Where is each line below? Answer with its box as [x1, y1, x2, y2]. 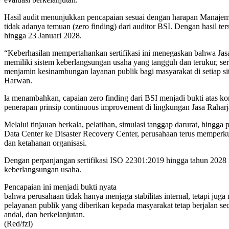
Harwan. [4, 76, 32, 85]
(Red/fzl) [4, 219, 33, 228]
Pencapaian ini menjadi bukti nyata [4, 182, 117, 191]
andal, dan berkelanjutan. [4, 210, 85, 219]
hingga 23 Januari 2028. [4, 31, 82, 40]
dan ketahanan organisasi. [4, 138, 87, 147]
